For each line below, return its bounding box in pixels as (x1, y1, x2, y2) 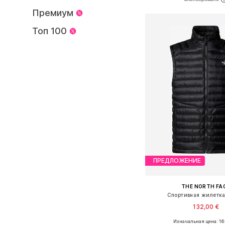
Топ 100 (32, 26, 67, 36)
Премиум (32, 8, 73, 18)
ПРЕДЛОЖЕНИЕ (153, 157, 201, 165)
